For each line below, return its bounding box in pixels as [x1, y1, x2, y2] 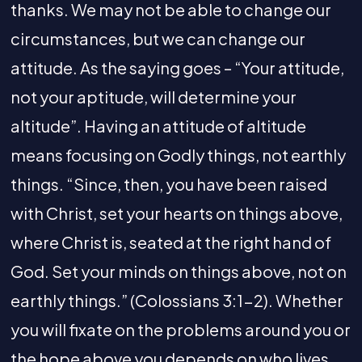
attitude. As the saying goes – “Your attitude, [10, 57, 344, 78]
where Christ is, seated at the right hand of [10, 231, 331, 252]
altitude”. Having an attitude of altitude [10, 115, 306, 136]
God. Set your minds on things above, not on [10, 260, 347, 281]
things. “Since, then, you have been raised [10, 173, 327, 194]
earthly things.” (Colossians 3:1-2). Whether [10, 289, 343, 310]
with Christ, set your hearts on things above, [10, 202, 343, 223]
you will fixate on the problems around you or [10, 318, 351, 339]
